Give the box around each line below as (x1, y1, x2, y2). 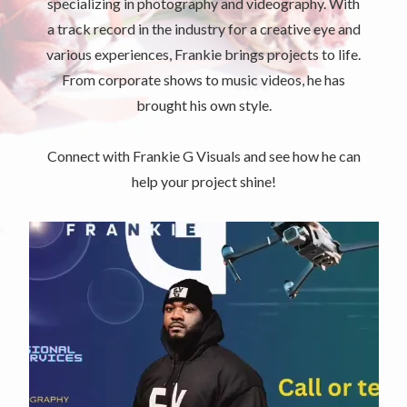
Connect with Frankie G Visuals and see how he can (46, 146, 361, 164)
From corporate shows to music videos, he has (62, 70, 345, 88)
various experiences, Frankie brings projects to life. (46, 45, 361, 63)
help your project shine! (131, 172, 276, 190)
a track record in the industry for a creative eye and (46, 19, 361, 37)
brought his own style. (135, 95, 272, 114)
